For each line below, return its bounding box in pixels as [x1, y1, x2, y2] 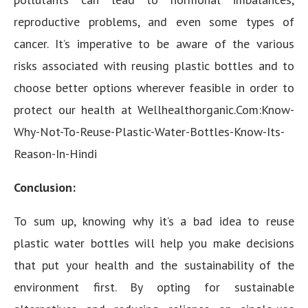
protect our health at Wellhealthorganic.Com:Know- [14, 102, 294, 118]
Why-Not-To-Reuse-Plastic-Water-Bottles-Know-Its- [14, 124, 285, 140]
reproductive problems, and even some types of [14, 14, 294, 30]
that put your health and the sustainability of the [14, 257, 294, 273]
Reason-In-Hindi [14, 146, 97, 162]
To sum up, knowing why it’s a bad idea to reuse [14, 213, 294, 229]
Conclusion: [14, 179, 76, 195]
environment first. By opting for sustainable [14, 279, 294, 295]
